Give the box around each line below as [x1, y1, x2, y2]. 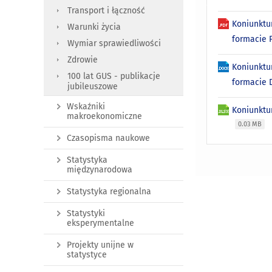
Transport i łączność [67, 5, 145, 16]
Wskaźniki [67, 101, 105, 112]
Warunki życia [67, 22, 121, 33]
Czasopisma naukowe [67, 133, 150, 144]
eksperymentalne [67, 218, 134, 229]
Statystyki [67, 208, 105, 219]
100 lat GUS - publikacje [67, 71, 160, 82]
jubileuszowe [67, 81, 118, 92]
